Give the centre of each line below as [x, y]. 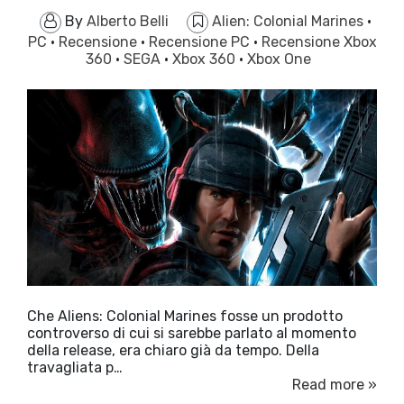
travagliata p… [75, 368]
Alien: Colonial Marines [289, 22]
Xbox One [279, 60]
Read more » [335, 385]
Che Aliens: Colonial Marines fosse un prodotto [185, 317]
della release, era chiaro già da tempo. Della [173, 351]
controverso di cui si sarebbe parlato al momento [192, 334]
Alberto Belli [128, 22]
